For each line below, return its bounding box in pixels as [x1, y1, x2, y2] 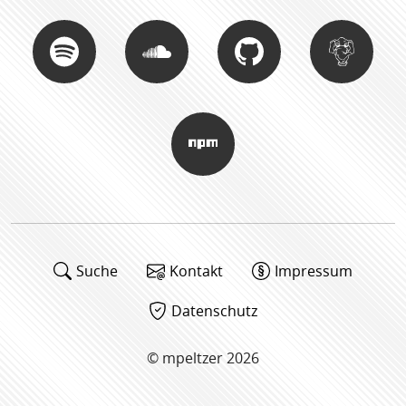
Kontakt [169, 261, 223, 282]
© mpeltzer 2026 [147, 348, 259, 369]
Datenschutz [171, 301, 257, 322]
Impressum [275, 261, 353, 282]
